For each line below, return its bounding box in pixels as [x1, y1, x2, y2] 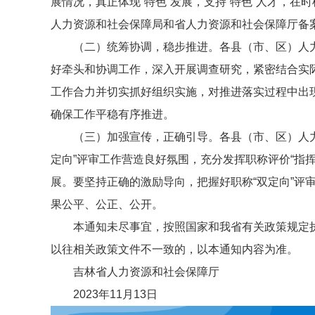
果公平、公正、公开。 [51, 198, 163, 210]
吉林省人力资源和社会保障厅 [73, 266, 219, 278]
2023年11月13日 [73, 288, 157, 300]
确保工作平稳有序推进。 [51, 108, 174, 120]
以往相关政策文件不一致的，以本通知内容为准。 [51, 243, 298, 255]
